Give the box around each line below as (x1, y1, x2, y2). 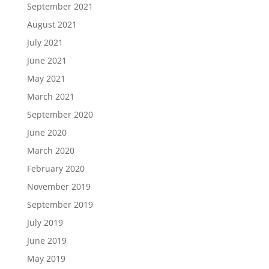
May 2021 (26, 73, 65, 84)
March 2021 (26, 91, 74, 102)
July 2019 (26, 217, 63, 228)
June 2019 (26, 235, 67, 246)
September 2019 (26, 199, 93, 210)
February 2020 (26, 163, 85, 174)
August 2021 (26, 19, 77, 30)
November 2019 (26, 181, 91, 192)
